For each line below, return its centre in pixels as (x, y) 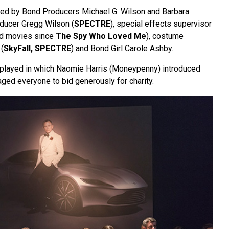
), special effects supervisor (161, 24)
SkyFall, (18, 49)
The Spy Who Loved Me (101, 36)
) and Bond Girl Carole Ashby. (122, 49)
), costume (165, 36)
